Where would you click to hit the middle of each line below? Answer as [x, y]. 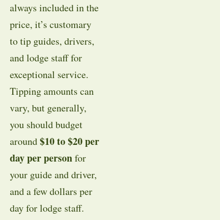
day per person [41, 158]
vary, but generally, [48, 108]
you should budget [46, 124]
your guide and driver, [53, 174]
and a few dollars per [51, 191]
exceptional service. [49, 74]
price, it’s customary [51, 24]
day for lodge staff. [47, 208]
